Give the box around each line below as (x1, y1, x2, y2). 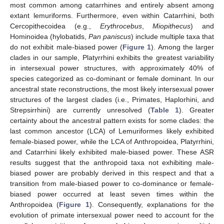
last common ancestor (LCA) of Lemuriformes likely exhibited (10, 126, 214, 135)
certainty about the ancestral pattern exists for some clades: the (10, 116, 214, 124)
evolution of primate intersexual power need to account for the (10, 210, 214, 219)
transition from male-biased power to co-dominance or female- (10, 179, 214, 187)
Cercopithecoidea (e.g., (10, 21, 100, 30)
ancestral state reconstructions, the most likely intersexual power (10, 84, 214, 93)
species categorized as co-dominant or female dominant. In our (10, 74, 214, 82)
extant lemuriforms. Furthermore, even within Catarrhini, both (10, 11, 214, 19)
